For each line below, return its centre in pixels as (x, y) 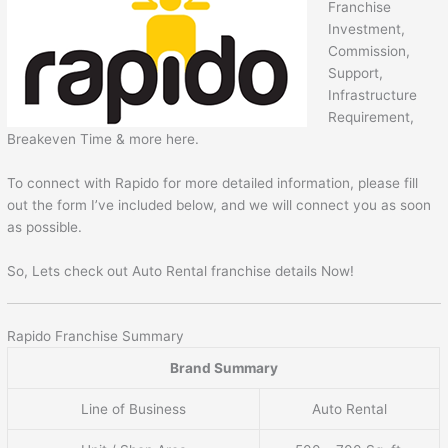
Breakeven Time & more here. (103, 138)
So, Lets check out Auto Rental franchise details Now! (181, 270)
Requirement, (370, 116)
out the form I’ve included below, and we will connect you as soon (219, 204)
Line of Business (134, 409)
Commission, (368, 50)
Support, (355, 72)
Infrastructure (372, 94)
